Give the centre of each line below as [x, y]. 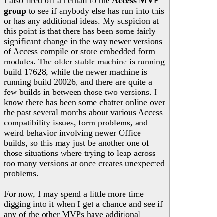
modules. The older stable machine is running [84, 62]
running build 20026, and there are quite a [78, 82]
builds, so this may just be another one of [77, 143]
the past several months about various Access [83, 112]
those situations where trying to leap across [80, 153]
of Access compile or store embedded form [79, 51]
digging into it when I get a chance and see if [83, 204]
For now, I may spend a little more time [74, 194]
